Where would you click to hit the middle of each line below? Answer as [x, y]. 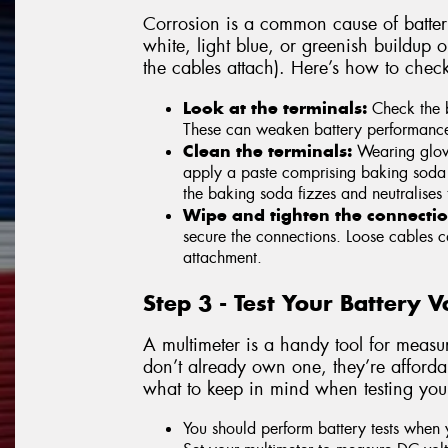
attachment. [222, 257]
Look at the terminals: [277, 107]
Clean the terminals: [267, 150]
